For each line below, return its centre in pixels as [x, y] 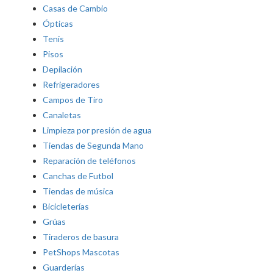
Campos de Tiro [73, 100]
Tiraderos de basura [81, 237]
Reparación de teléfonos [89, 161]
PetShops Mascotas [81, 252]
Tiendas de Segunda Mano [93, 145]
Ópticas [58, 23]
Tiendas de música [78, 191]
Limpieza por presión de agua [97, 130]
